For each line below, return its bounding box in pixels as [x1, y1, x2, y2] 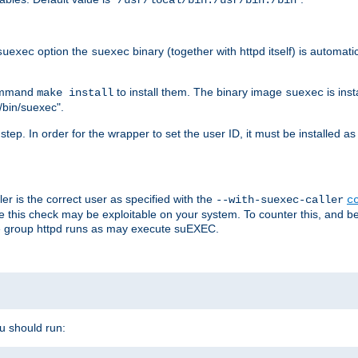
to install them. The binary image [113, 85, 285, 98]
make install [37, 86, 113, 99]
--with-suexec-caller [216, 193, 344, 206]
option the [34, 44, 91, 58]
